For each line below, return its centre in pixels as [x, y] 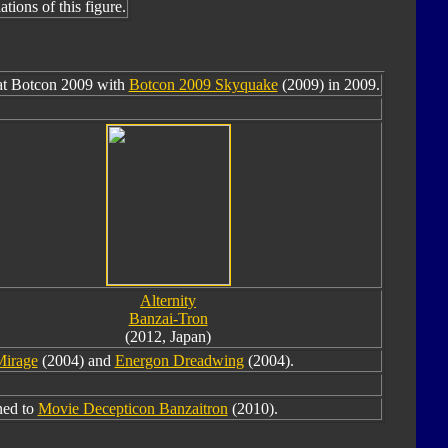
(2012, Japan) [168, 336]
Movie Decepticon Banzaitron [132, 408]
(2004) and [76, 360]
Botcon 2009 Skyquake [203, 84]
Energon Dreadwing [179, 360]
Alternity [168, 300]
